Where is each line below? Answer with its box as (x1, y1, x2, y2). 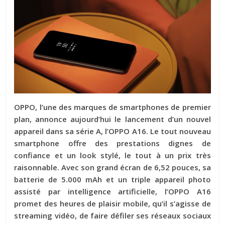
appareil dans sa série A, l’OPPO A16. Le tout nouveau (14, 126, 211, 137)
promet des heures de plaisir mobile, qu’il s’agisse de (14, 198, 211, 209)
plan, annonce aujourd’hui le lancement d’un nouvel (14, 114, 211, 125)
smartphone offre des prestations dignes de (14, 138, 211, 149)
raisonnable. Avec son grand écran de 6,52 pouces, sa (14, 162, 211, 173)
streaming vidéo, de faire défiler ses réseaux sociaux (14, 210, 211, 221)
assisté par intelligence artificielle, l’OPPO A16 (14, 186, 211, 197)
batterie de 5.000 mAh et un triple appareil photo (14, 174, 211, 185)
